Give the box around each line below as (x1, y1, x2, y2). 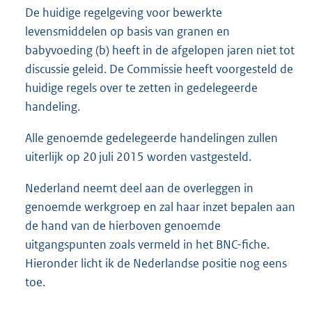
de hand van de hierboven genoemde (25, 218, 221, 234)
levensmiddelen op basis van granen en (25, 24, 230, 40)
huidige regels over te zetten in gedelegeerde (25, 80, 258, 96)
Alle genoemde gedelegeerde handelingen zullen (25, 130, 278, 146)
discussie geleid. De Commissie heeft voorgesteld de (25, 61, 293, 77)
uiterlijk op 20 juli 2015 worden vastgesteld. (25, 149, 251, 165)
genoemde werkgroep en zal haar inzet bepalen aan (25, 199, 295, 215)
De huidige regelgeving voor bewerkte (25, 5, 222, 21)
